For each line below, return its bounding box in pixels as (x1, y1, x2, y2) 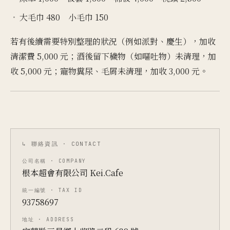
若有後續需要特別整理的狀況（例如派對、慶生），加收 (10, 35, 216, 47)
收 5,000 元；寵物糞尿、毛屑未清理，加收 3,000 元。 (10, 65, 208, 77)
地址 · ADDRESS (22, 216, 74, 223)
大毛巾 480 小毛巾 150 (20, 11, 108, 23)
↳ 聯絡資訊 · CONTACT (22, 140, 101, 147)
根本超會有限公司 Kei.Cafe (22, 167, 123, 179)
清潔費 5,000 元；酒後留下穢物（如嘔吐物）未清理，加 (10, 50, 216, 62)
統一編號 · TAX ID (22, 187, 83, 194)
